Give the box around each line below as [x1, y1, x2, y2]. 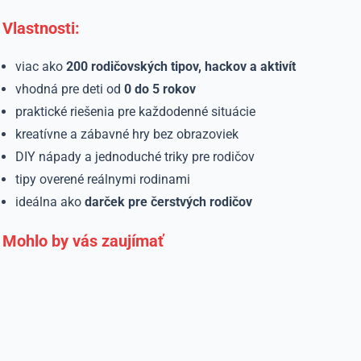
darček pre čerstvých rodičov [85, 194, 253, 210]
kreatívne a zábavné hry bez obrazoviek [15, 127, 239, 142]
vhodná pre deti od [15, 81, 125, 97]
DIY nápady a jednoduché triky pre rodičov [15, 149, 255, 164]
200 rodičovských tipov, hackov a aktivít [66, 59, 297, 74]
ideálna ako [15, 194, 85, 210]
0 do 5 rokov [124, 81, 197, 97]
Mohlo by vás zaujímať [2, 231, 164, 251]
